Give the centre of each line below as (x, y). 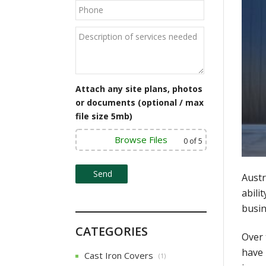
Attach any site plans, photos (139, 89)
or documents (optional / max (140, 102)
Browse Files (141, 140)
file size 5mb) (104, 116)
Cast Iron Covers (119, 255)
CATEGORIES (112, 231)
